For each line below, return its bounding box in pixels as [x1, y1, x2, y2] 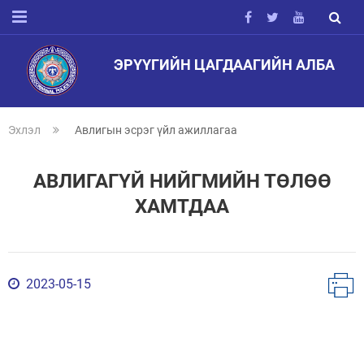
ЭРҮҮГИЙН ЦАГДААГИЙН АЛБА [114, 56, 336, 73]
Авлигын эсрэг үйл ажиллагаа [75, 123, 237, 136]
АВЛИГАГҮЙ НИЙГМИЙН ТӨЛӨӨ [32, 170, 331, 193]
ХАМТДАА [135, 195, 229, 218]
